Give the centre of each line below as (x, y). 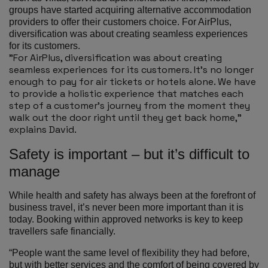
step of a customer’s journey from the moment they (130, 106)
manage (34, 171)
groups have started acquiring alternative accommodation (130, 10)
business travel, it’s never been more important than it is (126, 207)
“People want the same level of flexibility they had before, (129, 253)
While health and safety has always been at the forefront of (132, 195)
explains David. (44, 130)
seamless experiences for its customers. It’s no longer (131, 70)
